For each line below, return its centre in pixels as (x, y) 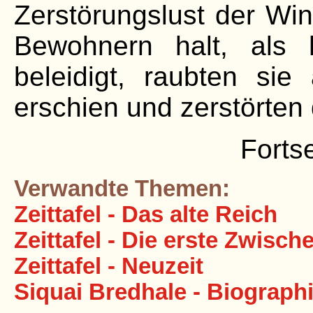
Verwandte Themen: (122, 189)
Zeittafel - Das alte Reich (146, 214)
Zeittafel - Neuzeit (109, 266)
